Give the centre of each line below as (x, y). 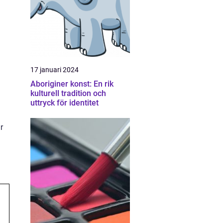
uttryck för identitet (64, 103)
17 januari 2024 (55, 70)
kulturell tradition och (68, 93)
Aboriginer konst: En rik (72, 84)
